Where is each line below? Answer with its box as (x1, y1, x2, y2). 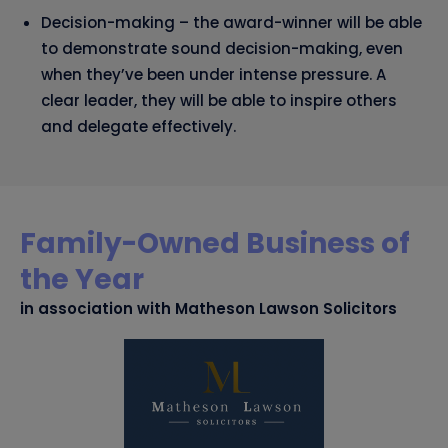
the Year (20, 260, 144, 300)
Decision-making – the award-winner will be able (41, 12, 422, 34)
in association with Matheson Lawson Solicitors (20, 298, 397, 320)
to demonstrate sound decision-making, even (41, 38, 403, 60)
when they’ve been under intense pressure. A (41, 64, 386, 86)
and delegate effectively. (41, 116, 236, 138)
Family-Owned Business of (20, 224, 410, 264)
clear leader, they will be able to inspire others (41, 90, 397, 112)
